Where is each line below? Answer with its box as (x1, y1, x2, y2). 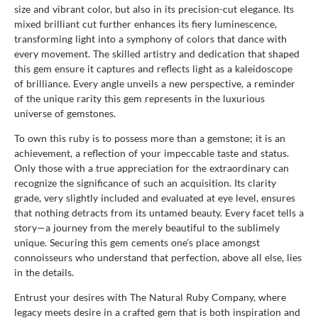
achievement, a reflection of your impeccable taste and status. (14, 146, 289, 159)
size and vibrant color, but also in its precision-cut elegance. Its (14, 2, 294, 15)
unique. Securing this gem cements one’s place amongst (14, 236, 260, 248)
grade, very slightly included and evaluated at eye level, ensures (14, 191, 295, 204)
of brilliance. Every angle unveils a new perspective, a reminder (14, 77, 295, 89)
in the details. (14, 265, 74, 278)
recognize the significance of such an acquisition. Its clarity (14, 176, 276, 189)
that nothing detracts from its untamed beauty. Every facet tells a (14, 206, 304, 219)
